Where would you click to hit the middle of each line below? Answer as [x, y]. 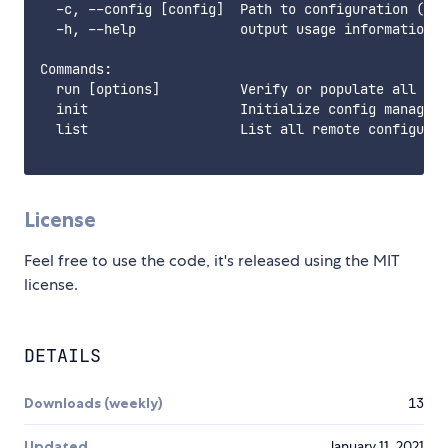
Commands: [76, 69]
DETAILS [62, 356]
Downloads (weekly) [93, 403]
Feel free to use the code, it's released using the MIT [212, 261]
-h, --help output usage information [236, 29]
